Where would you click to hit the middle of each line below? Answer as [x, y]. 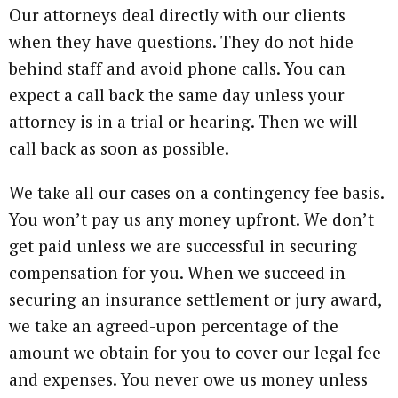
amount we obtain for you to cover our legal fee [195, 352]
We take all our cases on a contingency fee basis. [196, 192]
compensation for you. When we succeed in [177, 272]
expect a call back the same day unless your [177, 94]
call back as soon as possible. [119, 147]
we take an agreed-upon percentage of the [174, 325]
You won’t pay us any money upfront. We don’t [191, 219]
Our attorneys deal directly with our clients [177, 14]
